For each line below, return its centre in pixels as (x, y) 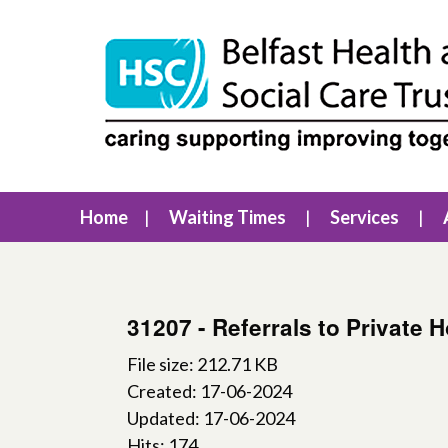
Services (364, 217)
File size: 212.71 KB (202, 364)
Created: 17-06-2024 (209, 391)
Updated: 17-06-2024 (211, 418)
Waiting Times (227, 217)
